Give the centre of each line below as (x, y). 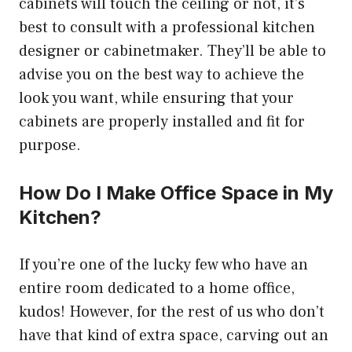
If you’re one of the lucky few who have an (163, 264)
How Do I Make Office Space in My (176, 192)
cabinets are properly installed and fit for (162, 121)
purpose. (50, 145)
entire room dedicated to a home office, (157, 288)
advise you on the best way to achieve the (161, 74)
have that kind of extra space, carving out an (174, 335)
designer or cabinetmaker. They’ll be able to (172, 51)
